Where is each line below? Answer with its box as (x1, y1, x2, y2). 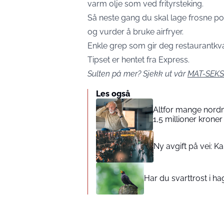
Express (158, 54, 188, 64)
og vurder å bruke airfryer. (87, 26, 183, 36)
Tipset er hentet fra (87, 54, 158, 64)
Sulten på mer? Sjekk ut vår (87, 68, 187, 78)
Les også (96, 88, 130, 98)
